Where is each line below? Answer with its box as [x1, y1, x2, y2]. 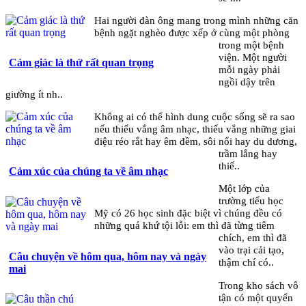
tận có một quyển [219, 291, 294, 303]
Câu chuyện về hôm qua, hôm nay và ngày [9, 250, 206, 262]
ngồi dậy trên [219, 76, 276, 87]
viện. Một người [219, 51, 288, 63]
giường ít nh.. [5, 88, 63, 100]
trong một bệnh [219, 39, 285, 51]
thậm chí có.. [219, 256, 275, 268]
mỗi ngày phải [219, 64, 281, 75]
